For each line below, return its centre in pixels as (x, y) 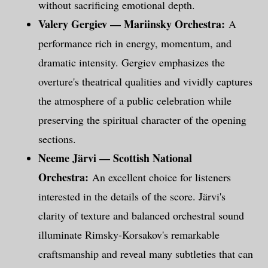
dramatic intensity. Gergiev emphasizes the (132, 62)
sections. (57, 138)
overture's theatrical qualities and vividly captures (145, 81)
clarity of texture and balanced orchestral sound (141, 215)
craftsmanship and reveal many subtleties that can (146, 253)
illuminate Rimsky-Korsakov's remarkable (129, 234)
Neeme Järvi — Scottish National (115, 158)
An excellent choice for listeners (162, 177)
